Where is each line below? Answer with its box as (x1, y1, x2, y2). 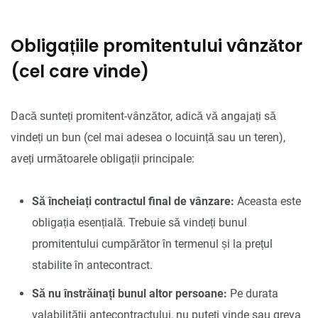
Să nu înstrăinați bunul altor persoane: (32, 286, 227, 300)
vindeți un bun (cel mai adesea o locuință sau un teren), (11, 130, 285, 144)
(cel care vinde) (11, 59, 149, 83)
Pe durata (227, 286, 278, 300)
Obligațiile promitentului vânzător (11, 33, 302, 57)
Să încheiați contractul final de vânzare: (32, 194, 234, 208)
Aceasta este (234, 194, 301, 208)
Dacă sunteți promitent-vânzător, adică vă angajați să (11, 109, 276, 123)
